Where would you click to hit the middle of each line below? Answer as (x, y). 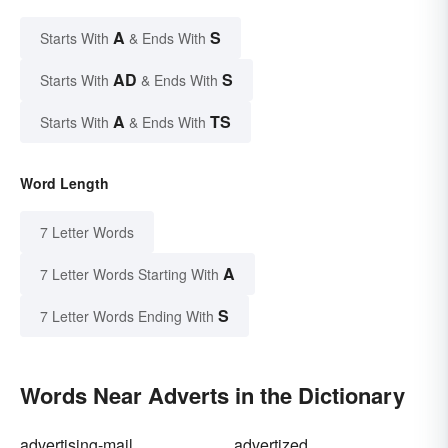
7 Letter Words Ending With (127, 315)
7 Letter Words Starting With (129, 273)
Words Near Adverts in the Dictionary (212, 394)
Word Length (64, 182)
